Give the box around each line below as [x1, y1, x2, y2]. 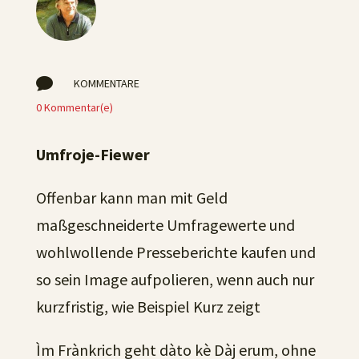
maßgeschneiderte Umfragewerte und [35, 215, 295, 235]
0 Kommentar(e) [35, 100, 113, 115]
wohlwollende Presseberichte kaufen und [35, 242, 316, 262]
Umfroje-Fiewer [35, 144, 150, 164]
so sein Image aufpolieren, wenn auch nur [35, 269, 314, 289]
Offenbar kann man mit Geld [35, 188, 228, 208]
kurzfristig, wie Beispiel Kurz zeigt [35, 296, 260, 317]
